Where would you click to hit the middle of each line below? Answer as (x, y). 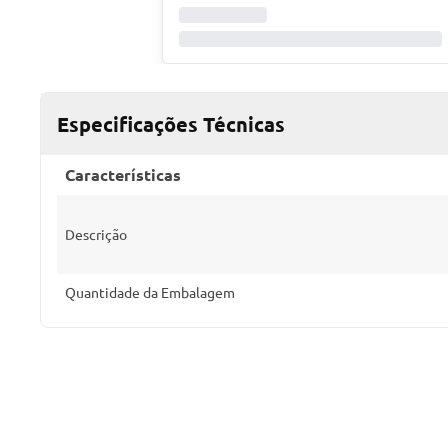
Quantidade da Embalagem (150, 292)
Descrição (96, 234)
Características (123, 174)
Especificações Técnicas (171, 124)
